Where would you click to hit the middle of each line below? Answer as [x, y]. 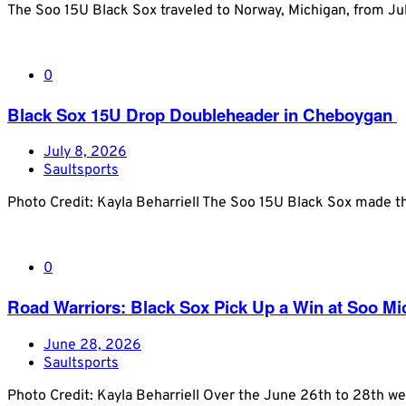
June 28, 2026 [92, 345]
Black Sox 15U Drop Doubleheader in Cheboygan [202, 114]
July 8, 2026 [85, 153]
